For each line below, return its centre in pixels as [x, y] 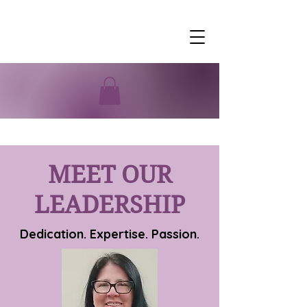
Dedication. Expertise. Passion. [110, 234]
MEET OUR [110, 174]
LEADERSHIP [110, 205]
